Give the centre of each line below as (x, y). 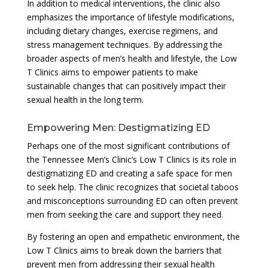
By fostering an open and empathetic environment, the (133, 236)
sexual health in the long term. (85, 99)
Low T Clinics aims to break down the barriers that (124, 250)
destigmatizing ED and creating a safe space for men (129, 173)
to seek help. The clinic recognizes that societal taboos (133, 187)
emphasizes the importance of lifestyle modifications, (130, 17)
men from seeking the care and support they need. (125, 214)
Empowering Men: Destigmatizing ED (118, 127)
